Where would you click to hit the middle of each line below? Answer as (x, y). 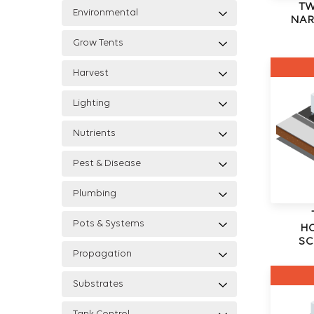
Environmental (105, 13)
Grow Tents (98, 43)
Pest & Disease (107, 164)
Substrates (98, 285)
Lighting (91, 104)
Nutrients (94, 134)
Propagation (102, 254)
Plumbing (95, 194)
